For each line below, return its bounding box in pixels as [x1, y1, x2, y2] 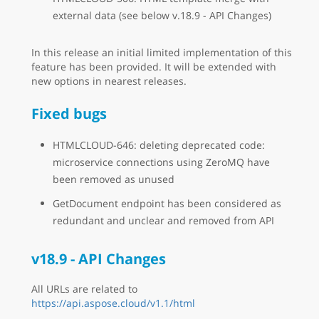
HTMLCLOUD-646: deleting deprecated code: [53, 138, 265, 152]
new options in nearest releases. [31, 74, 187, 88]
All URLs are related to [31, 282, 137, 296]
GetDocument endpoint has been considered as [53, 197, 281, 210]
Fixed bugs [31, 104, 107, 123]
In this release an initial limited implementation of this [31, 46, 292, 59]
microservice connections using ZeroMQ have [53, 155, 270, 169]
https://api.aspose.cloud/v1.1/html [31, 296, 195, 310]
